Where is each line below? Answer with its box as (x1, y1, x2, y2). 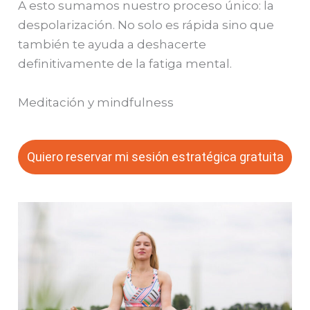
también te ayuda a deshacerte (18, 37, 207, 52)
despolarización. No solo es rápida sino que (18, 18, 275, 33)
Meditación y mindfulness (18, 95, 174, 109)
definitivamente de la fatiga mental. (18, 57, 232, 71)
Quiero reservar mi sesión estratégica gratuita (26, 149, 284, 164)
